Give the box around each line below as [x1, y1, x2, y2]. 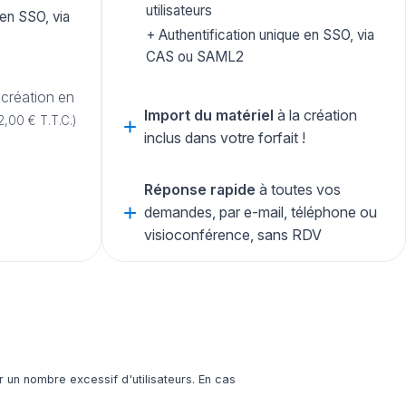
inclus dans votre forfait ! [144, 129, 305, 148]
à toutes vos [256, 180, 341, 199]
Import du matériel [144, 106, 274, 125]
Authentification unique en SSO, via [155, 26, 374, 44]
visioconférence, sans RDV [144, 226, 322, 245]
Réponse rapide [144, 180, 256, 199]
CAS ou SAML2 [146, 48, 244, 66]
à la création [274, 106, 357, 125]
